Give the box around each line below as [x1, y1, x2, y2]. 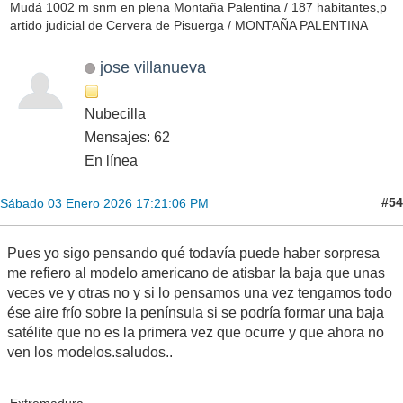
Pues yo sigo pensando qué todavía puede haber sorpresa [7, 245, 380, 261]
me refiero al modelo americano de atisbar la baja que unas [7, 264, 385, 281]
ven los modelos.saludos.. [7, 344, 173, 360]
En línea [85, 152, 138, 168]
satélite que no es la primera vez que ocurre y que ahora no [7, 324, 384, 340]
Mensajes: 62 [85, 129, 170, 145]
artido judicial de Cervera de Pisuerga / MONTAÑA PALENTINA [9, 17, 368, 32]
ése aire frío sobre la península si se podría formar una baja [7, 304, 384, 320]
